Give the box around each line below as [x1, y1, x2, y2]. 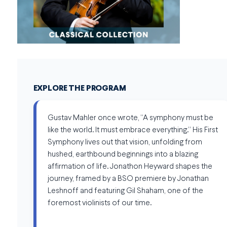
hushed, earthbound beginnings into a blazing [47, 151, 198, 159]
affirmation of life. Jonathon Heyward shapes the [47, 163, 212, 171]
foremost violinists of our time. [47, 200, 152, 208]
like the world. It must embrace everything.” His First [47, 127, 218, 135]
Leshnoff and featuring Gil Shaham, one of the [47, 187, 203, 196]
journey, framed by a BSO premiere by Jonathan [47, 175, 209, 183]
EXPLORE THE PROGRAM [33, 85, 126, 93]
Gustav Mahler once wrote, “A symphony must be [47, 115, 213, 123]
